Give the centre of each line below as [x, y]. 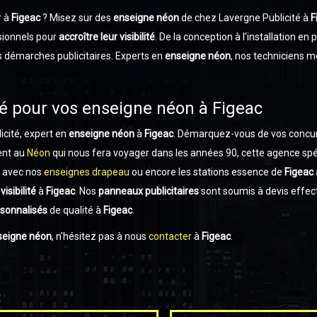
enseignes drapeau [87, 172]
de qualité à [75, 210]
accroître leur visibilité [107, 37]
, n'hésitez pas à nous [100, 236]
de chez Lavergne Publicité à [245, 18]
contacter [170, 236]
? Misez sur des [77, 18]
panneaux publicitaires [149, 191]
